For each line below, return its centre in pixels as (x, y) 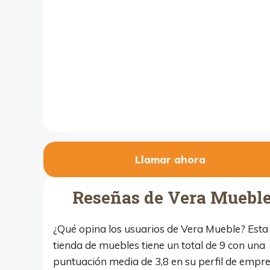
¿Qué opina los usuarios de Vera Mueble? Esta (161, 229)
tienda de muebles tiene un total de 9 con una (159, 245)
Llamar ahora (170, 160)
